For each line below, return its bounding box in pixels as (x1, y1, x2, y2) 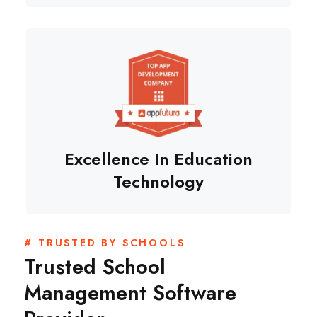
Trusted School (24, 251, 166, 282)
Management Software (24, 277, 237, 308)
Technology (113, 168, 204, 194)
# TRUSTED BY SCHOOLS (24, 235, 185, 250)
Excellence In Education (64, 146, 253, 171)
